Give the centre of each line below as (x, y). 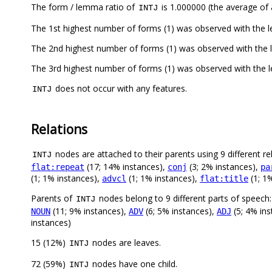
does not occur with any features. (120, 88)
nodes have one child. (134, 264)
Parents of (53, 199)
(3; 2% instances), (224, 167)
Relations (59, 129)
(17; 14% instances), (126, 167)
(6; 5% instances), (180, 211)
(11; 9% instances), (90, 211)
